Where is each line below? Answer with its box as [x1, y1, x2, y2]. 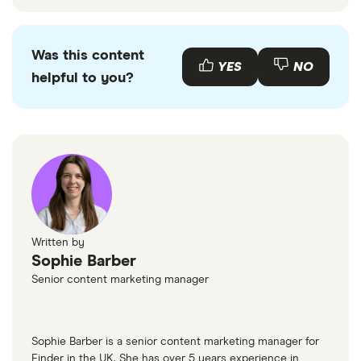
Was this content [31, 48, 144, 63]
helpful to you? [31, 70, 134, 85]
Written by [31, 236, 85, 248]
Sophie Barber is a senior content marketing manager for [31, 335, 319, 347]
